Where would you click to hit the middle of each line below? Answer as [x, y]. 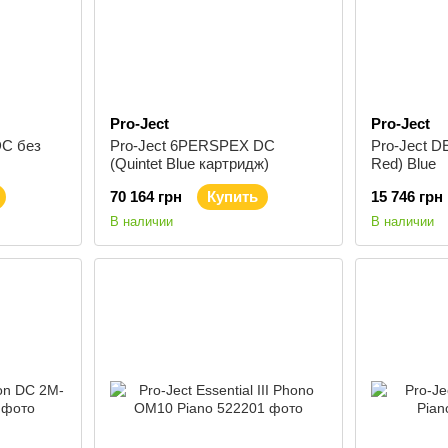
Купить [232, 196]
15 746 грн [407, 196]
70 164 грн [145, 196]
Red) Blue [403, 163]
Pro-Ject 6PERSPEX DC [192, 145]
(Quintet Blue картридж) [189, 163]
